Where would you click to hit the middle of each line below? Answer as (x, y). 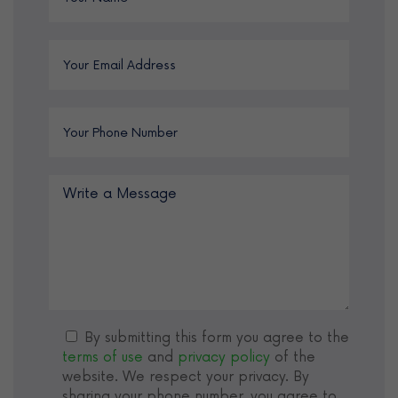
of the (293, 358)
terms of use (103, 358)
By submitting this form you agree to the (217, 338)
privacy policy (224, 358)
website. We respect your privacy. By (186, 377)
